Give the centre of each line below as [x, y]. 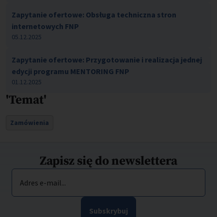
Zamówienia [30, 123]
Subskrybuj [108, 211]
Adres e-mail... [43, 183]
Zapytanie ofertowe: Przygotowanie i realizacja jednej [107, 60]
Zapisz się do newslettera [108, 161]
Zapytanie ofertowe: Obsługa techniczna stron [94, 15]
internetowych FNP [45, 26]
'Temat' [26, 100]
